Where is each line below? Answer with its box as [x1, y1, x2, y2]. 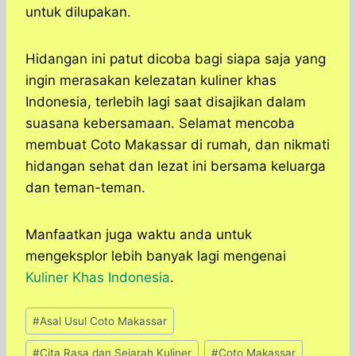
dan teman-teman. [25, 180, 145, 196]
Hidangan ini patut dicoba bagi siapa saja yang [25, 51, 326, 68]
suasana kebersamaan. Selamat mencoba [25, 115, 295, 132]
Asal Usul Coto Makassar [40, 314, 168, 327]
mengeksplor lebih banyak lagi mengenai [25, 248, 286, 265]
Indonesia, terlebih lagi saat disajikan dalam [25, 94, 306, 110]
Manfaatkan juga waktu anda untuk [25, 226, 252, 243]
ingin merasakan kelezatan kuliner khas [25, 72, 277, 89]
